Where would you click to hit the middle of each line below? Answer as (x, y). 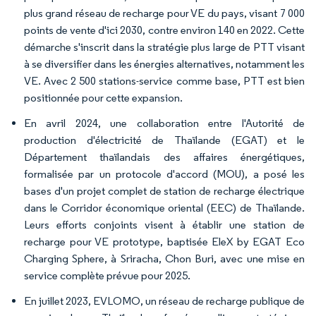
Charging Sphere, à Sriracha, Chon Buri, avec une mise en (164, 259)
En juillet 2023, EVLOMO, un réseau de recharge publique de (164, 301)
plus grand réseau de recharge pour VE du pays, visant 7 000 (164, 13)
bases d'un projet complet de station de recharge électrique (164, 191)
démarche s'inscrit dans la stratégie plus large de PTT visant (164, 47)
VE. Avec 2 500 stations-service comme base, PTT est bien (164, 81)
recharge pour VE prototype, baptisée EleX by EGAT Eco (164, 242)
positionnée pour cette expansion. (103, 98)
